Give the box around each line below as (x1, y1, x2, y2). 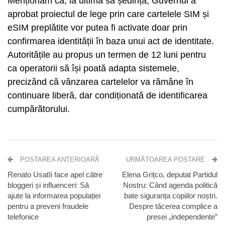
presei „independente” (147, 212, 217, 221)
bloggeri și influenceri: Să (8, 181, 89, 189)
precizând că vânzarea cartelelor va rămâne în (8, 77, 193, 87)
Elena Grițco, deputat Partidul (122, 170, 217, 179)
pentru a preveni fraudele (8, 202, 88, 210)
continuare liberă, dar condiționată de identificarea (8, 90, 207, 100)
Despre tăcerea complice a (129, 202, 217, 210)
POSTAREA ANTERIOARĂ (18, 156, 99, 163)
